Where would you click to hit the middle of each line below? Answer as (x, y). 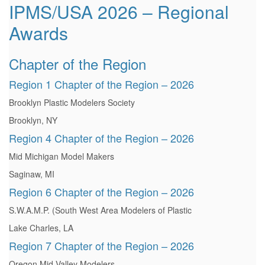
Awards (38, 33)
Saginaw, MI (32, 174)
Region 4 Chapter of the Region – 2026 (101, 138)
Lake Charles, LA (41, 228)
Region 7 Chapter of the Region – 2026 (101, 246)
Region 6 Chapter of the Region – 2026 (101, 192)
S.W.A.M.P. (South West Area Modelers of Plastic (100, 210)
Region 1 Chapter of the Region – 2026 (101, 84)
